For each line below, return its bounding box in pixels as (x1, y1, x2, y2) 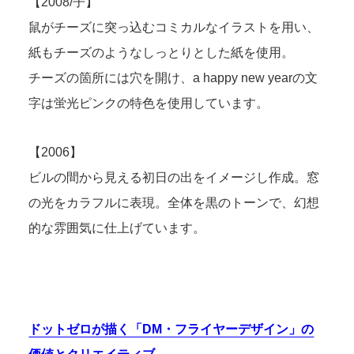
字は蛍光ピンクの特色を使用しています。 (28, 96, 269, 110)
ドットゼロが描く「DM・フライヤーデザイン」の (28, 322, 314, 336)
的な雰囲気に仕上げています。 (28, 221, 206, 235)
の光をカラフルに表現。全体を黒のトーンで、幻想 (28, 196, 320, 209)
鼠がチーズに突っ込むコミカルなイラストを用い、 (28, 21, 320, 34)
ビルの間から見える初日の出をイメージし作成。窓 (28, 171, 320, 184)
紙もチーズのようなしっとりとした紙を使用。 (28, 46, 295, 59)
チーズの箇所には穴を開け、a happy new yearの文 (28, 71, 318, 85)
